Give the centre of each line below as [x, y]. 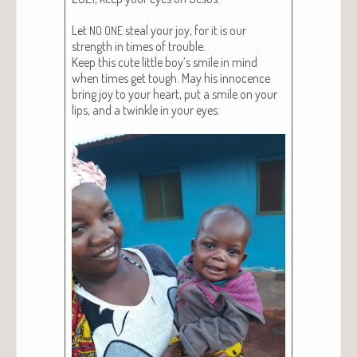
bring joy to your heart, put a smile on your [175, 94]
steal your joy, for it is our [184, 30]
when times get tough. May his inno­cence [171, 78]
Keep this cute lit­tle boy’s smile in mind [165, 62]
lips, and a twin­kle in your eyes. [146, 110]
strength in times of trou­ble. [140, 46]
